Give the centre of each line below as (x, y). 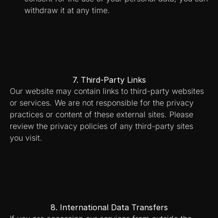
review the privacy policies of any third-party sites (101, 126)
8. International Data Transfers (109, 207)
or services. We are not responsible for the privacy (102, 103)
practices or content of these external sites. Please (101, 114)
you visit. (26, 138)
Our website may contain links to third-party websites (107, 91)
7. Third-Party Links (109, 80)
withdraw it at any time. (67, 10)
